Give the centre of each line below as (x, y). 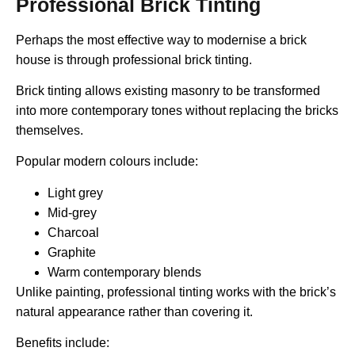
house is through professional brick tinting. (134, 59)
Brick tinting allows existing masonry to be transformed (168, 91)
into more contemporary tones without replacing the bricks (177, 111)
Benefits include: (63, 343)
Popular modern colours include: (107, 162)
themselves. (50, 131)
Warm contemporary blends (124, 272)
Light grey (75, 193)
